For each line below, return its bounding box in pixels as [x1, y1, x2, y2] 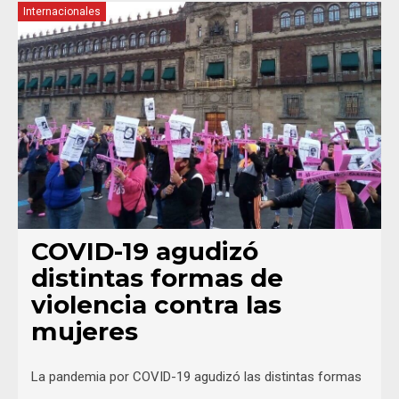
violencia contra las [31, 289, 281, 320]
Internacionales [23, 4, 101, 18]
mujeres [31, 315, 138, 346]
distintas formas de [31, 262, 283, 293]
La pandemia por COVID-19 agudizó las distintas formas [31, 368, 362, 385]
